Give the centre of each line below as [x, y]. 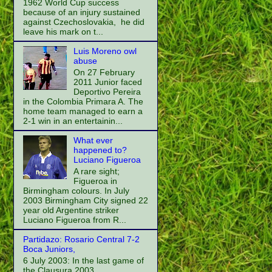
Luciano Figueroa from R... [75, 219]
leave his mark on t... [63, 32]
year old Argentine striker [71, 210]
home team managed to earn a [83, 111]
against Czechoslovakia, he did [84, 22]
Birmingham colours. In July [76, 190]
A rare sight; [96, 171]
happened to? [100, 150]
